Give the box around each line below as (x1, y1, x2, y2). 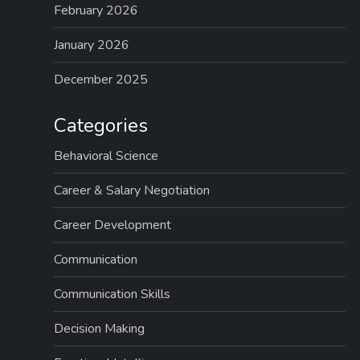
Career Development (54, 216, 172, 234)
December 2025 (54, 71, 149, 88)
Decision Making (54, 320, 145, 337)
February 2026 (54, 2, 139, 19)
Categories (54, 112, 149, 138)
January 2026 (54, 36, 130, 54)
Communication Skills (54, 285, 171, 303)
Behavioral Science (54, 147, 159, 165)
